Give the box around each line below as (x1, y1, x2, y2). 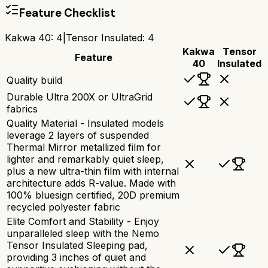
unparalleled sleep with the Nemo (7, 227, 159, 239)
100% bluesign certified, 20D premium (7, 188, 179, 201)
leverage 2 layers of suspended (7, 129, 149, 141)
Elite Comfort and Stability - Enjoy (7, 215, 159, 227)
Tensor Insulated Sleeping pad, (7, 239, 148, 251)
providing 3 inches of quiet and (7, 251, 146, 263)
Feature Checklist (19, 5, 115, 20)
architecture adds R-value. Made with (7, 176, 176, 189)
